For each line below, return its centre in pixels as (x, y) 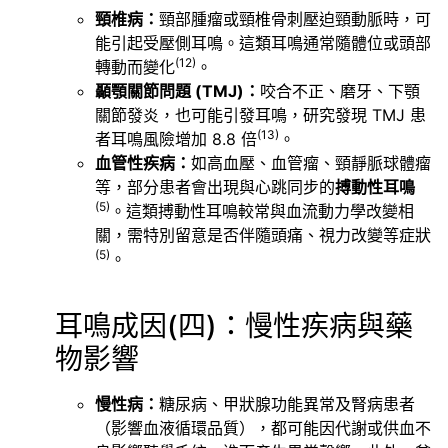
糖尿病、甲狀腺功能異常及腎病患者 (287, 403)
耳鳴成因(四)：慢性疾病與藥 (234, 325)
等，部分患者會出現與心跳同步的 (215, 187)
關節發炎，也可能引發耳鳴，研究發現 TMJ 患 (260, 115)
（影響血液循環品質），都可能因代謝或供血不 (263, 427)
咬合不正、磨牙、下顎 (340, 91)
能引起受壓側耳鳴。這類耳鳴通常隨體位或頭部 (263, 43)
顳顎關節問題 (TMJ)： (177, 91)
